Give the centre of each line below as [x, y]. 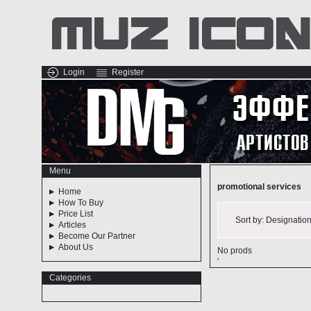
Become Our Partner [96, 236]
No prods [234, 251]
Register [127, 73]
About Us [75, 247]
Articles [72, 225]
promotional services [259, 187]
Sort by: [250, 220]
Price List [75, 214]
